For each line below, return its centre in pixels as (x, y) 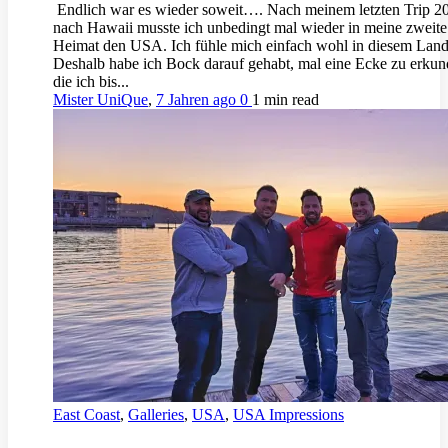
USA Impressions (288, 415)
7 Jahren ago (198, 100)
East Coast (86, 415)
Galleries (156, 415)
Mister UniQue (100, 100)
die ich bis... (91, 82)
